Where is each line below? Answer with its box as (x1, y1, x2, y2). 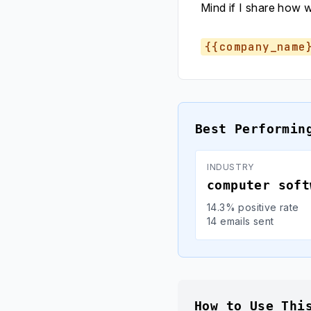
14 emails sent (207, 215, 274, 227)
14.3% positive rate (207, 201, 299, 213)
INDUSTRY (207, 162, 254, 172)
